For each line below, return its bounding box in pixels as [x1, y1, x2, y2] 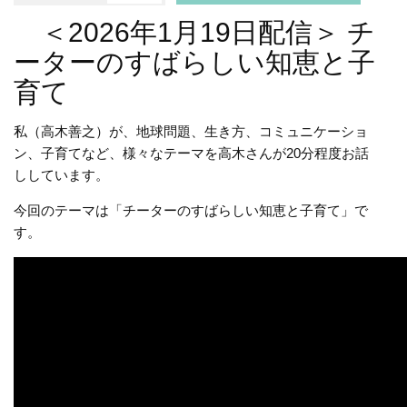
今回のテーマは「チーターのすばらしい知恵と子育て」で [14, 203, 368, 219]
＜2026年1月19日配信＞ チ [14, 17, 375, 48]
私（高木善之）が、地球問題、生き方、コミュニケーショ [14, 124, 368, 140]
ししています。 [14, 167, 109, 184]
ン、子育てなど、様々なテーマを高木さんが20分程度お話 [14, 145, 369, 162]
